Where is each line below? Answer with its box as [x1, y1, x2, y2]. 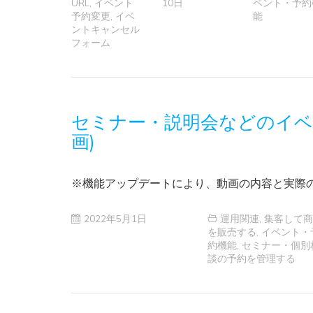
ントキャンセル [71, 23, 140, 36]
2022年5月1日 [84, 212, 147, 224]
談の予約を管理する [208, 252, 296, 264]
